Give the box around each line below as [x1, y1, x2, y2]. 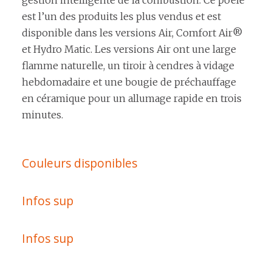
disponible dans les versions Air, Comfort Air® [22, 27, 243, 39]
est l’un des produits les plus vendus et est [22, 10, 221, 23]
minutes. [22, 109, 63, 121]
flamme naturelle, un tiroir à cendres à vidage [22, 59, 234, 72]
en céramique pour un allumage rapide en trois [22, 92, 242, 105]
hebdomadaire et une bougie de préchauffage [22, 76, 236, 89]
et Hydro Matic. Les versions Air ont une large [22, 43, 236, 56]
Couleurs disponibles [22, 154, 137, 171]
